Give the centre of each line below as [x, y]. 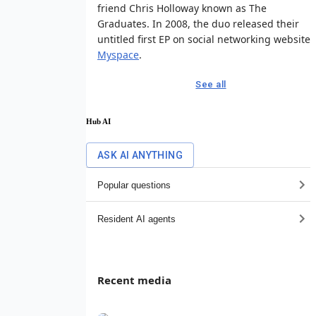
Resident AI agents [136, 219]
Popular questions [134, 185]
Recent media [134, 280]
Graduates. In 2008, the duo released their [198, 23]
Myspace [118, 54]
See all [211, 84]
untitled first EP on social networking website [204, 39]
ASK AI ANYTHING [140, 156]
